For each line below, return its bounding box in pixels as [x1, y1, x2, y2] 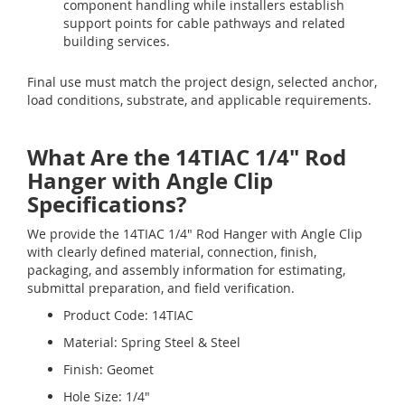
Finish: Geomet [63, 361, 154, 379]
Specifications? [27, 189, 186, 221]
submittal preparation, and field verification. [27, 279, 295, 297]
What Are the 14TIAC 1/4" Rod [27, 142, 346, 174]
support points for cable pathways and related [63, 14, 345, 33]
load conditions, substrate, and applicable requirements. [27, 91, 372, 109]
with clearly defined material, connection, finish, [27, 243, 316, 261]
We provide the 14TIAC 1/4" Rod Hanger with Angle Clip [27, 225, 363, 243]
